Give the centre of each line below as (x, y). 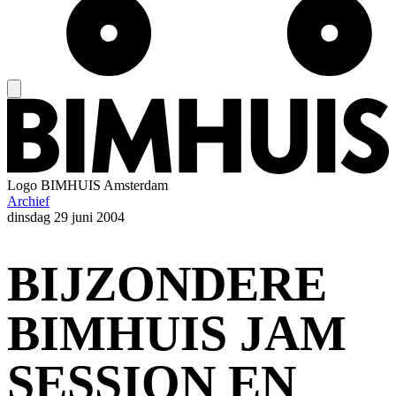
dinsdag (29, 217)
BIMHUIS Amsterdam (104, 186)
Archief (28, 202)
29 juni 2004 (89, 217)
